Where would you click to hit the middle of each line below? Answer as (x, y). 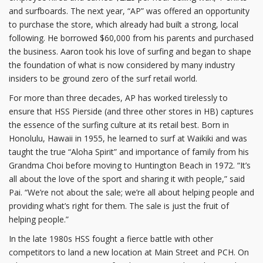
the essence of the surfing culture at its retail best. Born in (119, 125)
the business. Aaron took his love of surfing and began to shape (130, 52)
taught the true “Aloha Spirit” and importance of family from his (129, 152)
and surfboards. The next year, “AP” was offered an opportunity (129, 11)
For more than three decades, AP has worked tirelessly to (118, 98)
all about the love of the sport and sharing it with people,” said (127, 179)
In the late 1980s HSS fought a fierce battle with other (111, 239)
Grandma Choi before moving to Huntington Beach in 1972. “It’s (130, 166)
